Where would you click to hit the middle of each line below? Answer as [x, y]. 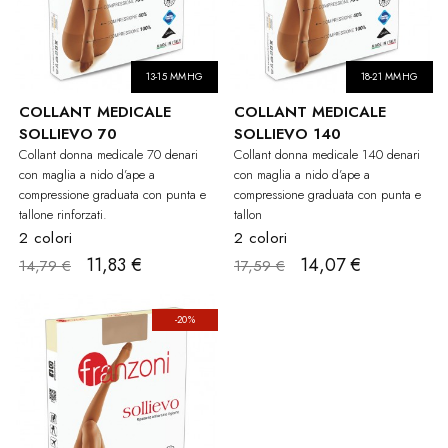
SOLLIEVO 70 [68, 133]
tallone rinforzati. [63, 214]
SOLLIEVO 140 [287, 133]
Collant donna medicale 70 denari [108, 154]
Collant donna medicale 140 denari [327, 154]
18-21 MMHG [389, 76]
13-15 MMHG [174, 76]
